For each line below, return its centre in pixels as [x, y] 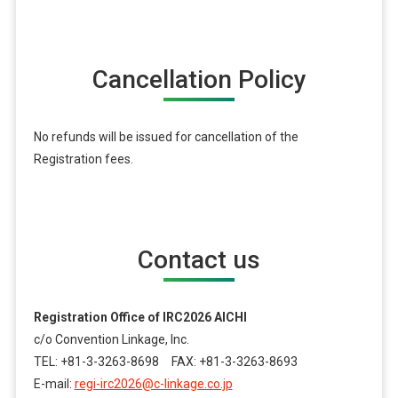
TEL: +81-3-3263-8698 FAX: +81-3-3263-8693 [165, 362]
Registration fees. [83, 159]
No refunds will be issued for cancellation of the [166, 136]
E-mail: [54, 384]
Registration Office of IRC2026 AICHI [140, 318]
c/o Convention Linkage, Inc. [111, 340]
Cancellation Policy [199, 79]
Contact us [199, 259]
